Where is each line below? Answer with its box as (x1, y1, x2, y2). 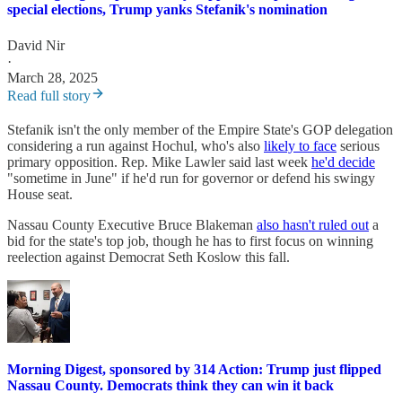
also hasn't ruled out (257, 216, 369, 232)
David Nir (7, 37, 65, 53)
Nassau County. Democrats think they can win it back (7, 377, 334, 393)
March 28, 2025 (7, 69, 98, 85)
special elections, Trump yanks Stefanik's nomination (7, 2, 328, 18)
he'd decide (311, 153, 375, 170)
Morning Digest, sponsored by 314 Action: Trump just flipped (7, 361, 381, 377)
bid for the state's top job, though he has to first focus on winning (7, 232, 373, 249)
